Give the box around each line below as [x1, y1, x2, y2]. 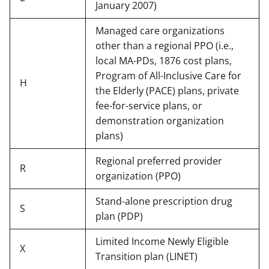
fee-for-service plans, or [95, 98, 202, 112]
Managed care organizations [95, 23, 225, 37]
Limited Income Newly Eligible [95, 234, 229, 248]
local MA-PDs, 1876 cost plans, [95, 53, 232, 67]
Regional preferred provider [95, 154, 222, 168]
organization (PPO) [95, 169, 181, 183]
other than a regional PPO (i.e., [95, 38, 234, 52]
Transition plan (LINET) [95, 249, 198, 263]
